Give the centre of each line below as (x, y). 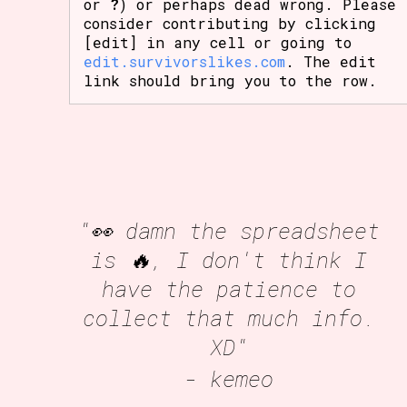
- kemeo (229, 378)
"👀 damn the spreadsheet (229, 230)
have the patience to (229, 288)
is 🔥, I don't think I (229, 259)
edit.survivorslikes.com (185, 62)
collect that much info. (229, 318)
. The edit (331, 62)
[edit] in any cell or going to (218, 43)
